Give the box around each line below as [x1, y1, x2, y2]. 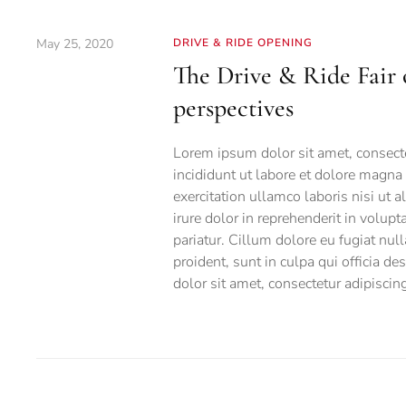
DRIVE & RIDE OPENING [172, 35, 313, 51]
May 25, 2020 [36, 35, 113, 53]
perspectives [172, 92, 294, 124]
